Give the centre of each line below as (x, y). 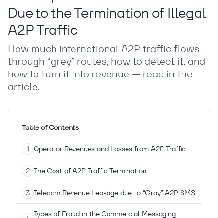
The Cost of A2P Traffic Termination (90, 171)
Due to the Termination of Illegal (107, 13)
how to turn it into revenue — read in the (100, 74)
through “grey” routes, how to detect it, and (107, 61)
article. (24, 87)
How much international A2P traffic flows (103, 49)
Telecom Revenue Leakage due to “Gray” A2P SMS (114, 193)
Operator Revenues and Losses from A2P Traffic (110, 149)
